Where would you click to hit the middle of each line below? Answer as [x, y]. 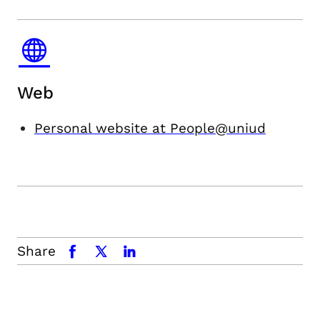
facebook [90, 251]
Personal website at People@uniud [150, 128]
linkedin [142, 251]
